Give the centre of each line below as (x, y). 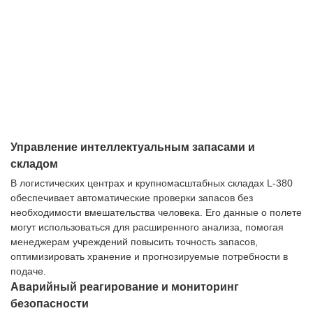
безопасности (50, 304)
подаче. (28, 271)
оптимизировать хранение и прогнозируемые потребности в (149, 257)
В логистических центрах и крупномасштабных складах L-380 (152, 183)
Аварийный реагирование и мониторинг (125, 287)
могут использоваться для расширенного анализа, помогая (147, 227)
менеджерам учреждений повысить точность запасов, (134, 242)
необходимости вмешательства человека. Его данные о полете (156, 213)
